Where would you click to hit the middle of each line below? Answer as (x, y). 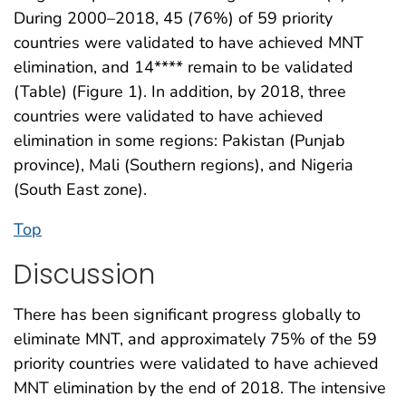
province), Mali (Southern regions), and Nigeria (184, 164)
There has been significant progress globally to (187, 315)
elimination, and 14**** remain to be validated (184, 67)
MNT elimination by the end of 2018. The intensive (200, 388)
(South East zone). (80, 189)
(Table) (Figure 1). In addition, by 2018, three (180, 91)
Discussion (84, 274)
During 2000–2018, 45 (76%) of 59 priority (173, 18)
